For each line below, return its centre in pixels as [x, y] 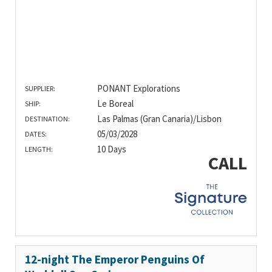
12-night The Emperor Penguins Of [115, 260]
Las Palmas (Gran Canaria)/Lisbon [159, 118]
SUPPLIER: [40, 88]
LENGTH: [39, 149]
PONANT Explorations [138, 88]
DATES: [36, 134]
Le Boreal [115, 103]
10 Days [111, 149]
